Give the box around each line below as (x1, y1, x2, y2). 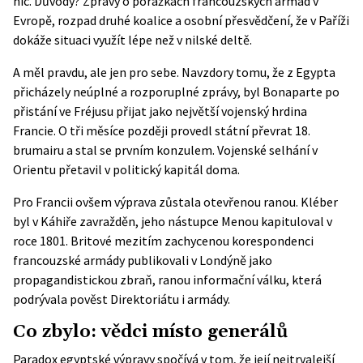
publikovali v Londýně (127, 252, 246, 268)
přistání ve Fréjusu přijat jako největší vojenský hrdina (13, 103, 307, 119)
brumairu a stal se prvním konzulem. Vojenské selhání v (13, 142, 318, 158)
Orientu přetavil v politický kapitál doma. (13, 161, 240, 177)
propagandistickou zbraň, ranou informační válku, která (13, 271, 322, 288)
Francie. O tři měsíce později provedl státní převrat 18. (13, 122, 310, 139)
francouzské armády (13, 252, 127, 268)
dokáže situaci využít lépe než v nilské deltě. (13, 32, 252, 48)
